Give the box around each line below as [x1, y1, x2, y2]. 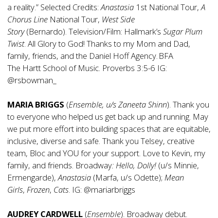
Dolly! [137, 160, 156, 171]
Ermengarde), [7, 172, 58, 183]
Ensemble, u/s [69, 99, 116, 110]
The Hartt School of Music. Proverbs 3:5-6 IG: [7, 62, 167, 74]
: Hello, [112, 160, 135, 171]
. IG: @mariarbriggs [69, 184, 135, 196]
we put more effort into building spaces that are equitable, [7, 123, 211, 135]
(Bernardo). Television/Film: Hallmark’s [24, 26, 163, 37]
